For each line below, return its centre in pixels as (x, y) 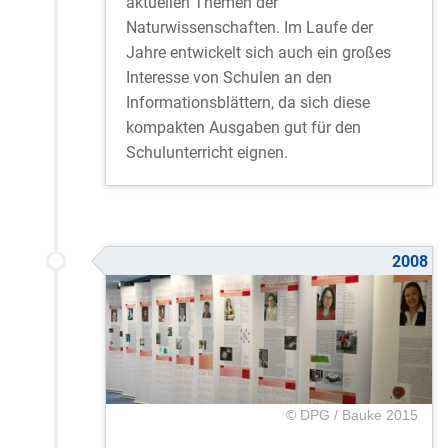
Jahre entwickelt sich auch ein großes (258, 53)
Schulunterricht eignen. (207, 153)
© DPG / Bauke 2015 (351, 415)
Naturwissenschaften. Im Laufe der (249, 28)
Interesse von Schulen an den (229, 78)
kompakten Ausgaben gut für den (243, 128)
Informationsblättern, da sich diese (248, 103)
